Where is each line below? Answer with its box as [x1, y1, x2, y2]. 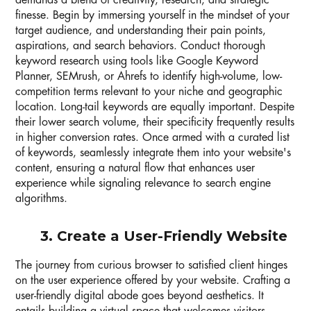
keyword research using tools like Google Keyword [15, 56, 258, 67]
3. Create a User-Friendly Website [15, 228, 287, 244]
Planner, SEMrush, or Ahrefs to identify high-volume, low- [15, 71, 282, 83]
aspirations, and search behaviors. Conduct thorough [15, 40, 265, 52]
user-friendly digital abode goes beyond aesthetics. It [15, 290, 264, 302]
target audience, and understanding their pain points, [15, 25, 266, 37]
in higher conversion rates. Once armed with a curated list [15, 132, 289, 144]
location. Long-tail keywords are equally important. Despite [15, 101, 294, 113]
